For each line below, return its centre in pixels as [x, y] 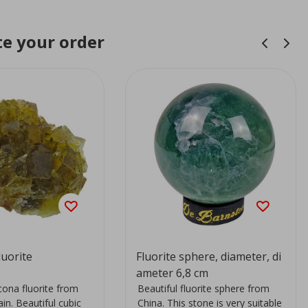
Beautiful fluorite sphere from [203, 288]
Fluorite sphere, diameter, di [209, 256]
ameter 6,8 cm [172, 273]
